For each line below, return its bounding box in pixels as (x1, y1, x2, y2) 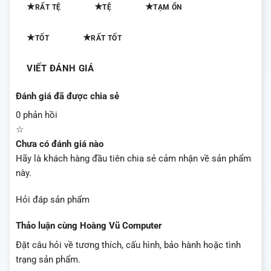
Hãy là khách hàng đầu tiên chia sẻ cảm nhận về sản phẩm (16, 153, 251, 165)
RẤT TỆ (34, 2, 61, 11)
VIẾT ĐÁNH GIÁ (27, 63, 94, 74)
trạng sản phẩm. (16, 253, 80, 265)
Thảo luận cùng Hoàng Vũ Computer (16, 220, 162, 232)
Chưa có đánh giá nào (16, 139, 103, 150)
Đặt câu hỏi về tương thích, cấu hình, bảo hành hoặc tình (16, 239, 241, 250)
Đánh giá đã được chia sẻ (16, 90, 119, 102)
